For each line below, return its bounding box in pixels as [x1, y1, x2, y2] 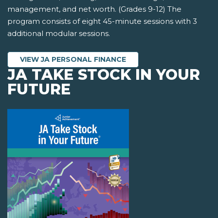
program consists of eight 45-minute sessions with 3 [7, 17, 197, 26]
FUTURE [7, 80, 71, 99]
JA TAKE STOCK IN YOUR [7, 66, 200, 84]
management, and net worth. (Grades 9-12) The [7, 4, 182, 14]
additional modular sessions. [7, 29, 110, 38]
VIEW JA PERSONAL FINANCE [20, 55, 126, 64]
